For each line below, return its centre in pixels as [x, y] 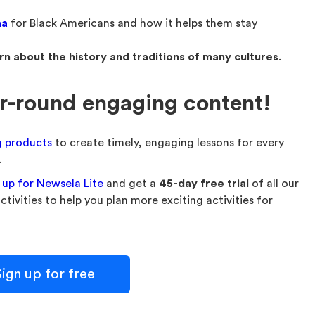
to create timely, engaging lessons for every [168, 143]
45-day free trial [204, 184]
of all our [274, 184]
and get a [131, 184]
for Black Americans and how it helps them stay [133, 23]
